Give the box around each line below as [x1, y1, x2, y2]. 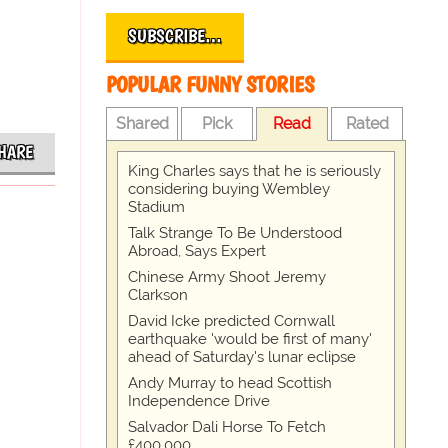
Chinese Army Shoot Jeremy [128, 268, 327, 286]
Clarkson [128, 286, 189, 304]
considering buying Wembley [128, 180, 331, 198]
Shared [115, 114, 169, 133]
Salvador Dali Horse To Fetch [128, 418, 327, 436]
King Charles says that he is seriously [128, 162, 382, 180]
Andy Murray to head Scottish [128, 374, 333, 392]
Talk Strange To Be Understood [128, 224, 343, 242]
